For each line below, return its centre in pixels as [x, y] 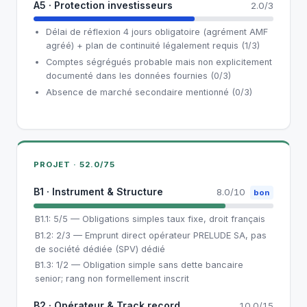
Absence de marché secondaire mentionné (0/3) [149, 93]
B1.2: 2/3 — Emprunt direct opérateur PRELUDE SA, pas [150, 235]
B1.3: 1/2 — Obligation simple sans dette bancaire [139, 265]
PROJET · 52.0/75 [75, 164]
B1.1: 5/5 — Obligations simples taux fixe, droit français [150, 219]
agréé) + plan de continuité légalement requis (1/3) [152, 46]
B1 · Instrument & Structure [98, 191]
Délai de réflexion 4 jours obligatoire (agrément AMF [157, 32]
